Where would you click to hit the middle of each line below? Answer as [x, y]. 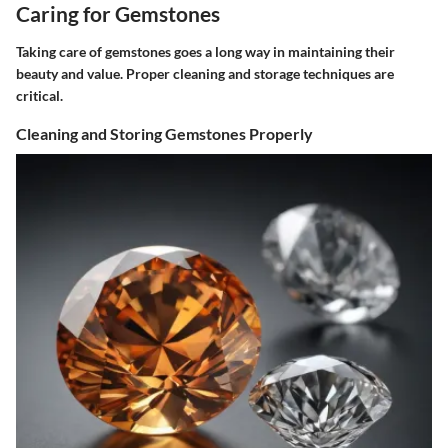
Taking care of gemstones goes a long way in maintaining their [205, 51]
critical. [39, 95]
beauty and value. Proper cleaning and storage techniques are [205, 73]
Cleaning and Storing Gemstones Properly [164, 133]
